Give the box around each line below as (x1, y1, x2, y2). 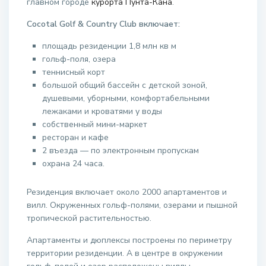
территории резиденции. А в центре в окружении (27, 248, 223, 259)
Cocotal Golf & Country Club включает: (27, 18, 180, 30)
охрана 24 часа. (42, 158, 104, 169)
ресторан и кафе (42, 132, 109, 143)
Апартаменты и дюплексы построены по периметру (27, 235, 232, 246)
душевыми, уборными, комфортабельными (42, 93, 210, 104)
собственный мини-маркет (42, 119, 147, 130)
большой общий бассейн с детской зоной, (42, 80, 207, 91)
